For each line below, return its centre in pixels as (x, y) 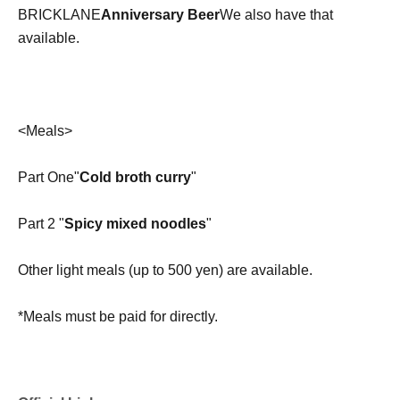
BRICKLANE (59, 15)
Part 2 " (41, 224)
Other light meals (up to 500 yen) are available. (165, 271)
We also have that (276, 15)
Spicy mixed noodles (135, 224)
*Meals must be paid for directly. (118, 317)
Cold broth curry (135, 178)
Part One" (49, 178)
